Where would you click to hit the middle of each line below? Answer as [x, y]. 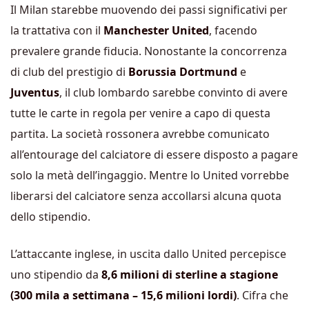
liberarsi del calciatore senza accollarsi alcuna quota [146, 196]
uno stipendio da [56, 274]
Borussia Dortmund [183, 71]
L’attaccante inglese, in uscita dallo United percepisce [148, 253]
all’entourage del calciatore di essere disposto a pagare [154, 154]
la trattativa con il [57, 30]
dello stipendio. [50, 216]
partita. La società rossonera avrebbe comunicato [140, 133]
